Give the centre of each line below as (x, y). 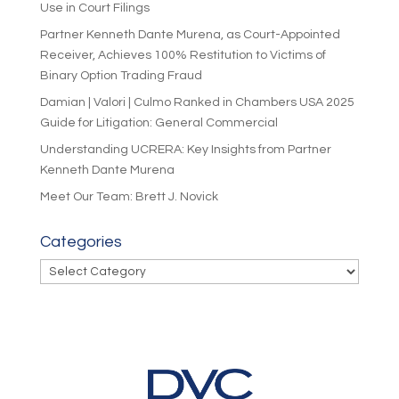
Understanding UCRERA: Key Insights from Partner (185, 150)
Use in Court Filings (94, 8)
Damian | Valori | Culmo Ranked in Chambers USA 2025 (197, 103)
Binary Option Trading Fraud (121, 76)
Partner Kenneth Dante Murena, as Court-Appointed (190, 35)
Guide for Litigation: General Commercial (159, 123)
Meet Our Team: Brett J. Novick (129, 197)
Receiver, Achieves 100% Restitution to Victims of (183, 56)
